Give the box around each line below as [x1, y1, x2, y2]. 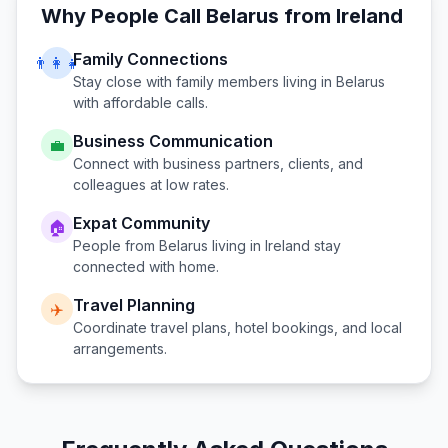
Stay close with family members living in [73, 73, 336, 90]
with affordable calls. [73, 94, 208, 111]
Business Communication [73, 131, 273, 151]
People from [73, 237, 159, 254]
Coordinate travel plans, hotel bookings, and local [73, 319, 402, 336]
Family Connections [73, 49, 228, 69]
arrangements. [73, 340, 167, 357]
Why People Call [41, 4, 206, 28]
